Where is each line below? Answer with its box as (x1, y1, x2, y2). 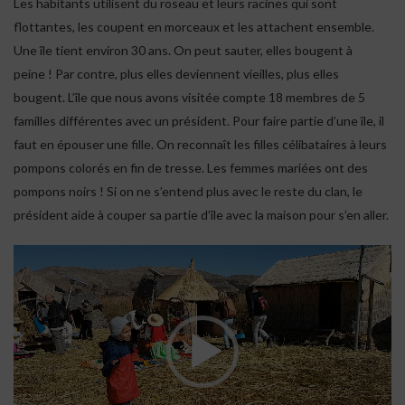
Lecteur (13, 247, 57, 263)
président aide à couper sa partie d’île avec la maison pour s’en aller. (14, 207, 389, 223)
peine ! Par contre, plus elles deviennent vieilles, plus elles (14, 66, 339, 82)
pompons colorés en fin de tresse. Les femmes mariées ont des (14, 160, 368, 176)
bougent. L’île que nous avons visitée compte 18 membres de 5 (14, 89, 365, 106)
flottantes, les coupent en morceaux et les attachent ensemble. (14, 19, 374, 35)
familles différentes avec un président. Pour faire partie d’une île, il (14, 113, 384, 129)
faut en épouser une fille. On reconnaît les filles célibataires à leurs (14, 137, 387, 153)
